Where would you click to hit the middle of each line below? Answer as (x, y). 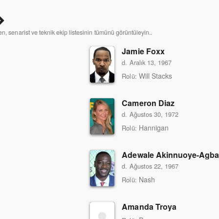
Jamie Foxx (143, 51)
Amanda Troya (149, 206)
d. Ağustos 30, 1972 (150, 114)
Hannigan (153, 127)
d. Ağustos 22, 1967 (150, 166)
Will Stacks (155, 76)
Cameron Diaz (148, 103)
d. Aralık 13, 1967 (147, 62)
